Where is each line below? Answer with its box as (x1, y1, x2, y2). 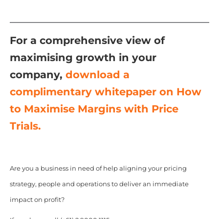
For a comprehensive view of (9, 34, 165, 47)
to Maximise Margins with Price (9, 103, 178, 115)
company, (9, 68, 66, 81)
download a (65, 68, 130, 81)
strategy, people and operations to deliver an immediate (9, 180, 189, 188)
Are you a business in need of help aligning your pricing (9, 165, 187, 173)
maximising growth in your (9, 51, 156, 64)
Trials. (9, 120, 41, 132)
